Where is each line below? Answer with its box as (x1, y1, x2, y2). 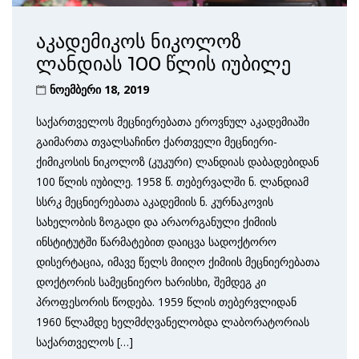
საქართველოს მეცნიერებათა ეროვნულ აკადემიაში (36, 113, 309, 129)
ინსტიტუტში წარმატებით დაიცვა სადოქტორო (36, 233, 276, 249)
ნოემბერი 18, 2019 (50, 81, 149, 97)
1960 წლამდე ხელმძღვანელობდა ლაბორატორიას (36, 313, 309, 329)
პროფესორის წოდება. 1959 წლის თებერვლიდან (36, 293, 296, 309)
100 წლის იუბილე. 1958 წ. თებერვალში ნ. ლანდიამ (36, 173, 309, 189)
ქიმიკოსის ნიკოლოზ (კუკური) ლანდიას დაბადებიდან (36, 153, 319, 169)
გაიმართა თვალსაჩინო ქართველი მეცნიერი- (36, 133, 277, 149)
